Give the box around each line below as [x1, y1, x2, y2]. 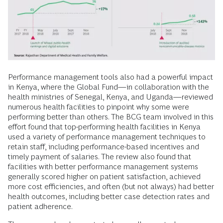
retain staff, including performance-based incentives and [8, 142, 199, 151]
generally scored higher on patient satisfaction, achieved [8, 172, 201, 181]
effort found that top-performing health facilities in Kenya [8, 122, 201, 131]
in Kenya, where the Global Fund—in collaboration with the [8, 83, 209, 92]
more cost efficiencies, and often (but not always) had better [8, 182, 214, 191]
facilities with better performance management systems [8, 162, 198, 171]
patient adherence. [8, 202, 73, 211]
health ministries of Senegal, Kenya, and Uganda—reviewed [8, 93, 213, 102]
